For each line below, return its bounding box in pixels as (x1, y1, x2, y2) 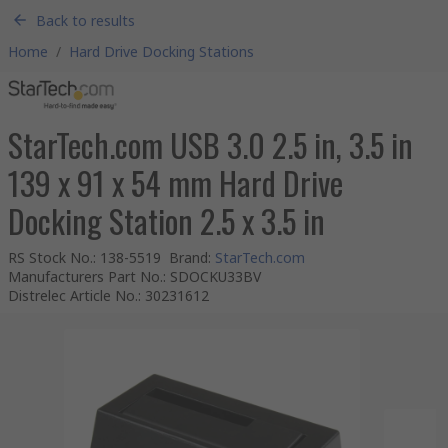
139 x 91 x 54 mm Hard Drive (8, 159, 343, 206)
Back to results (36, 10, 135, 30)
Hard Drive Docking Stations (69, 42, 254, 61)
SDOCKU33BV (170, 267, 261, 286)
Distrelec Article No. (8, 286, 138, 305)
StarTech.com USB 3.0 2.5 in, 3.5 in (8, 121, 413, 168)
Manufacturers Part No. (8, 267, 163, 286)
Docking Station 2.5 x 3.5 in (8, 197, 325, 244)
